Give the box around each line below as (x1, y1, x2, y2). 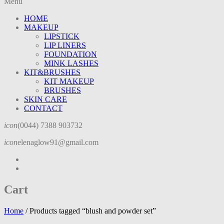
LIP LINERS (44, 41, 86, 50)
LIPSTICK (44, 32, 79, 41)
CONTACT (24, 104, 62, 113)
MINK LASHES (44, 59, 98, 68)
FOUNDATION (44, 50, 97, 59)
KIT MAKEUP (44, 77, 94, 86)
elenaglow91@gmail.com (17, 138, 98, 147)
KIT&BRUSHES (24, 68, 80, 77)
